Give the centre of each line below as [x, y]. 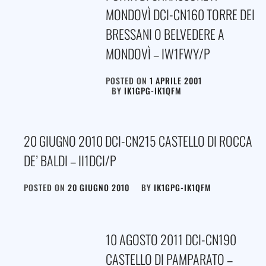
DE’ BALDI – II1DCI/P [70, 160]
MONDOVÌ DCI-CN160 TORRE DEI [180, 14]
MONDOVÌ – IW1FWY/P [158, 53]
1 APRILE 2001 [175, 80]
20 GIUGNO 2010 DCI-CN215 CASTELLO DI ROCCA [138, 140]
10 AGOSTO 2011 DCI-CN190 [171, 239]
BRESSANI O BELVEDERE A [165, 34]
